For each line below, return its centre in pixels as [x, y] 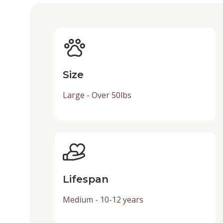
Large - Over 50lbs [97, 95]
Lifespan [85, 179]
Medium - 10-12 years [103, 200]
